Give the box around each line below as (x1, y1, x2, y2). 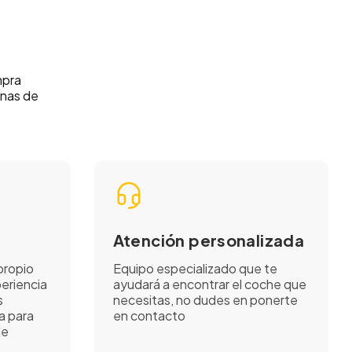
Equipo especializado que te (112, 260, 277, 277)
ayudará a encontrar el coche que (112, 276, 306, 293)
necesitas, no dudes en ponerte (112, 291, 298, 309)
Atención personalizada (112, 230, 305, 251)
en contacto (112, 307, 185, 324)
